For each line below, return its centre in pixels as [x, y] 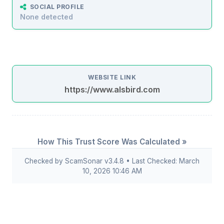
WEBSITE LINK [112, 77]
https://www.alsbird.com [112, 90]
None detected [46, 17]
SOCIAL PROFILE [57, 7]
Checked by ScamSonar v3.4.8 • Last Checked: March [112, 161]
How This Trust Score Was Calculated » [112, 142]
